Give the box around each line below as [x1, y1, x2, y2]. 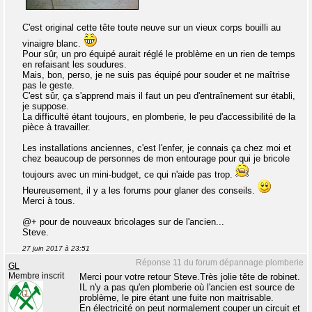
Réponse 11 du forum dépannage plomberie [136, 257, 304, 267]
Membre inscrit [8, 271, 64, 280]
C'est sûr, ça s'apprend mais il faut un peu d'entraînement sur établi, [22, 90, 295, 101]
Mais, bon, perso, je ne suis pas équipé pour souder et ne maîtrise [22, 69, 290, 80]
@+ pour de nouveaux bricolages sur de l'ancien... [22, 216, 224, 227]
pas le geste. [22, 79, 75, 91]
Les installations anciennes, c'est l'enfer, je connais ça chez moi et [22, 142, 291, 153]
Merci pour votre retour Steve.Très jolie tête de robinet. [79, 271, 300, 282]
